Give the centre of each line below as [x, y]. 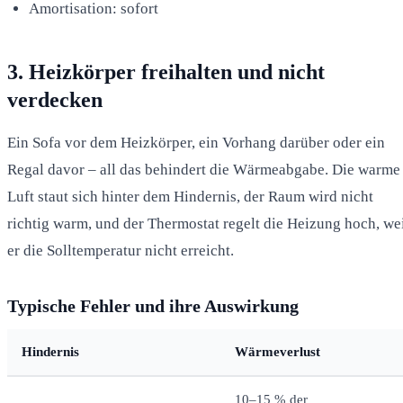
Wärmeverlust [278, 351]
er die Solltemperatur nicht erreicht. [121, 250]
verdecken [55, 99]
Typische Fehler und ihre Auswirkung [153, 305]
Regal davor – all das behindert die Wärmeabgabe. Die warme [204, 169]
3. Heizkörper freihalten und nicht [166, 72]
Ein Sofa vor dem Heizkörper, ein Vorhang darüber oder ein [196, 142]
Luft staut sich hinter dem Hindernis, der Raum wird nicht [190, 196]
